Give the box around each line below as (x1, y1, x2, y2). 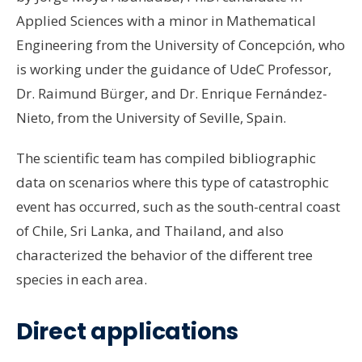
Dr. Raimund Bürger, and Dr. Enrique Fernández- (16, 84, 327, 103)
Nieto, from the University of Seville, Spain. (16, 108, 289, 128)
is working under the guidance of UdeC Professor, (16, 60, 331, 79)
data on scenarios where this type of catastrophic (16, 173, 329, 192)
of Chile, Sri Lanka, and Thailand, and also (16, 221, 284, 241)
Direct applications (16, 316, 238, 348)
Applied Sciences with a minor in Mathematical (16, 11, 316, 31)
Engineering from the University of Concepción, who (16, 36, 345, 55)
